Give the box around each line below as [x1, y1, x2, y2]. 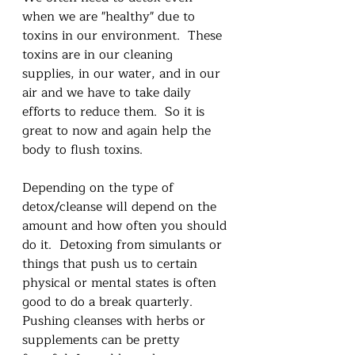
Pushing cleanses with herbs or [22, 310, 209, 331]
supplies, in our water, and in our [22, 63, 224, 84]
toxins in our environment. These [22, 25, 226, 46]
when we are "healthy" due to [22, 6, 199, 27]
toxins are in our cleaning [22, 44, 177, 65]
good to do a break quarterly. [22, 291, 200, 312]
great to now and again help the [22, 120, 215, 141]
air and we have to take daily [22, 82, 195, 103]
